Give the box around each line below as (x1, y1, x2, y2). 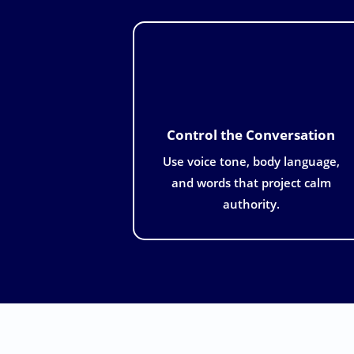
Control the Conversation (167, 124, 336, 144)
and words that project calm (171, 174, 331, 190)
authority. (222, 195, 280, 212)
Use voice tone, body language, (162, 153, 340, 169)
